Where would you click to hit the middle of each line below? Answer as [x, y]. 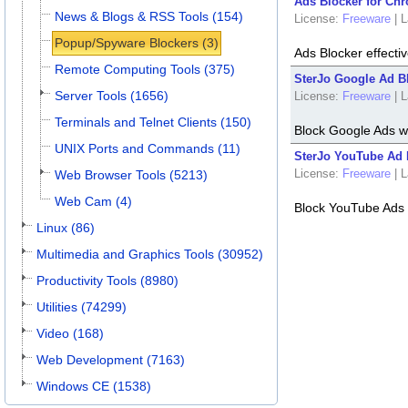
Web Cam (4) [93, 201]
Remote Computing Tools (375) [145, 69]
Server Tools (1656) [112, 96]
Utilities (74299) [82, 307]
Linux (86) [66, 228]
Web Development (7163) [111, 360]
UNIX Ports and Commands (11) [148, 148]
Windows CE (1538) [94, 386]
